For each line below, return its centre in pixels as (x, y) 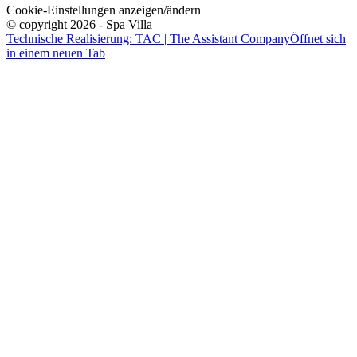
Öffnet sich (318, 39)
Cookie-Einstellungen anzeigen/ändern (104, 10)
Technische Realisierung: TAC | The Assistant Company (148, 39)
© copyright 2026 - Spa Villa (79, 25)
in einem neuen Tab (56, 53)
